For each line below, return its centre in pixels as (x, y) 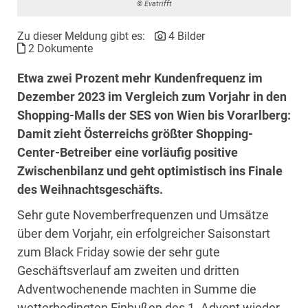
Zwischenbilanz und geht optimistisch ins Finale (150, 170)
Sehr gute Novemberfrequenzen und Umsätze (143, 214)
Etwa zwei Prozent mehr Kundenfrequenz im (140, 78)
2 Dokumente (59, 48)
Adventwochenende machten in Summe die (137, 289)
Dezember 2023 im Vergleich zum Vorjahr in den (152, 96)
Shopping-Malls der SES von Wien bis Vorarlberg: (154, 115)
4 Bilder (185, 36)
